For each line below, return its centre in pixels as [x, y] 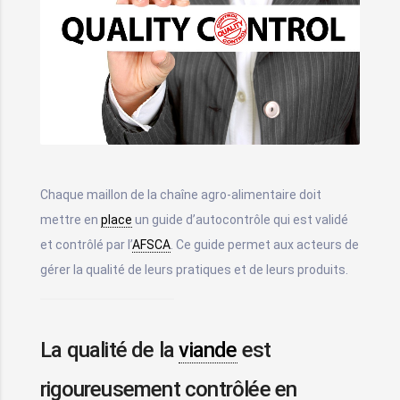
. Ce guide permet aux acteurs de [265, 244]
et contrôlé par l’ [86, 244]
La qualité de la [110, 350]
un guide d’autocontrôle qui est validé [240, 219]
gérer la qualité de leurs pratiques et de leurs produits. [194, 269]
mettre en [71, 219]
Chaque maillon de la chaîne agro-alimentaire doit [181, 194]
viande [208, 350]
